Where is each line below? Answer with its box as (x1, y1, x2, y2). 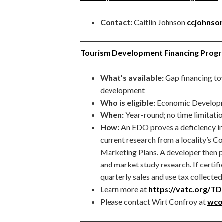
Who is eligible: (100, 97, 157, 107)
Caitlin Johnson (132, 17, 187, 27)
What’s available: (100, 72, 165, 82)
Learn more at (100, 184, 148, 194)
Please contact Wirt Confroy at (100, 196, 207, 206)
